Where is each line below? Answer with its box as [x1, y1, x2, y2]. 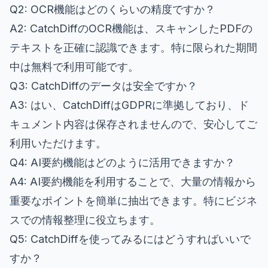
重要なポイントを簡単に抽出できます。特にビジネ [10, 194, 257, 207]
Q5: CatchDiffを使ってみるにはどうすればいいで [10, 232, 251, 245]
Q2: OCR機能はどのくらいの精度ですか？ [10, 2, 215, 16]
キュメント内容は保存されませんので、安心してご [10, 117, 257, 130]
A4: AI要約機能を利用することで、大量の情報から [10, 175, 256, 188]
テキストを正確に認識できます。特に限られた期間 [10, 41, 257, 54]
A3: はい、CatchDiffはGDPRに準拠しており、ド [10, 98, 249, 111]
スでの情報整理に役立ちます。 [10, 213, 160, 226]
